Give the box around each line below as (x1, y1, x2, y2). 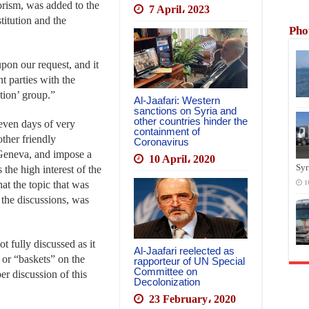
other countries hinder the (134, 115, 248, 128)
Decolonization (134, 276, 200, 288)
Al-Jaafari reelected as (134, 245, 235, 257)
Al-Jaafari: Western (134, 94, 220, 107)
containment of (134, 126, 200, 138)
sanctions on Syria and (134, 105, 237, 117)
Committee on (134, 266, 197, 278)
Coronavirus (134, 136, 189, 148)
